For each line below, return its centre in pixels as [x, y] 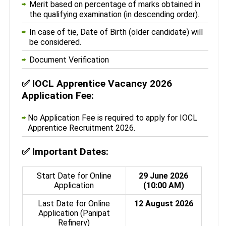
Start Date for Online [74, 176]
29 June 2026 [164, 176]
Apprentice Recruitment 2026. [81, 128]
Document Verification [69, 60]
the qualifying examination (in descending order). [115, 14]
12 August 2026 [163, 203]
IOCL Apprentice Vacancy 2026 [102, 83]
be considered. [55, 42]
